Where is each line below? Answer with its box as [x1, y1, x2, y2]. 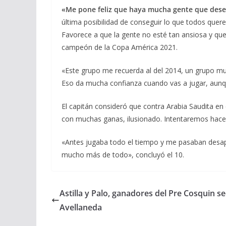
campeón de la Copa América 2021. [62, 42, 178, 52]
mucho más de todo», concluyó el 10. [62, 150, 184, 159]
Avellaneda [60, 202, 102, 213]
